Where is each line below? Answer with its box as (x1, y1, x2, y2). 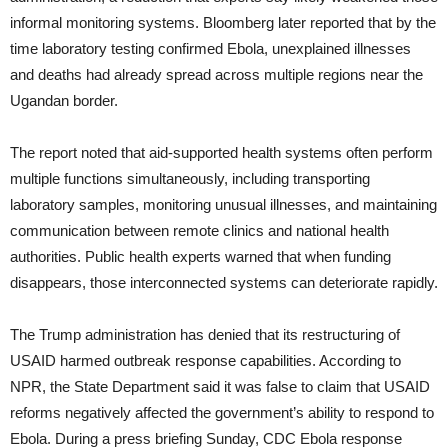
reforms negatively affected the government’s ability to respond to (10, 404, 434, 422)
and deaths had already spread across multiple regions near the (10, 66, 423, 84)
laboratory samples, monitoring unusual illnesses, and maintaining (10, 196, 437, 214)
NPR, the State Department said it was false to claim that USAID (10, 378, 430, 396)
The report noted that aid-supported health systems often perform (10, 144, 433, 162)
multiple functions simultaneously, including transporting (10, 170, 370, 188)
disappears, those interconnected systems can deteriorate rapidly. (10, 274, 438, 292)
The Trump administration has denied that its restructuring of (10, 326, 400, 344)
